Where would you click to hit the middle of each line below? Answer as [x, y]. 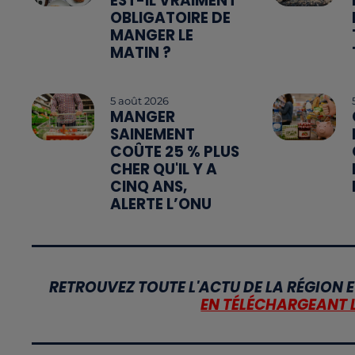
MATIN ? [141, 53]
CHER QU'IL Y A [164, 170]
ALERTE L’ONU [161, 204]
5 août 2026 [140, 101]
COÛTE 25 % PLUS [175, 152]
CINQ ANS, [149, 187]
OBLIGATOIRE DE [171, 18]
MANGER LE [152, 36]
